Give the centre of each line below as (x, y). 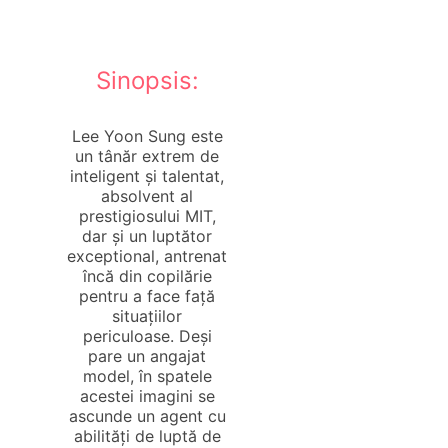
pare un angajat (147, 356)
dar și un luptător (147, 236)
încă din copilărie (147, 276)
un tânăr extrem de (147, 156)
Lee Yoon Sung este (147, 136)
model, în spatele (147, 376)
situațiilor (147, 316)
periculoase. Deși (147, 336)
